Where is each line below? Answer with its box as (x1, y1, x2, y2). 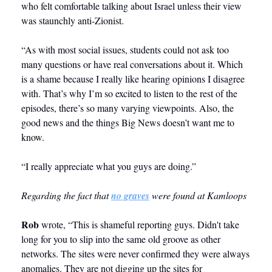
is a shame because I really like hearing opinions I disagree (21, 72, 245, 86)
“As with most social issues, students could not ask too (21, 43, 229, 56)
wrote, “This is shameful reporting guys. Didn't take (39, 218, 239, 231)
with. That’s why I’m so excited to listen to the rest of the (21, 87, 237, 100)
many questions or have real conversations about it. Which (21, 58, 243, 71)
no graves (111, 189, 149, 203)
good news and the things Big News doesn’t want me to (21, 116, 234, 129)
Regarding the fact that (21, 189, 111, 202)
